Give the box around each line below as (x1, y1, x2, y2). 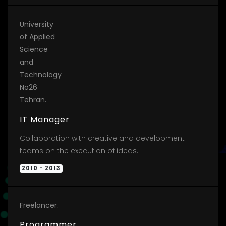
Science (20, 44, 48, 54)
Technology (20, 69, 62, 80)
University (20, 19, 53, 29)
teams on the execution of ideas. (20, 145, 138, 156)
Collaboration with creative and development (20, 133, 185, 143)
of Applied (20, 31, 55, 42)
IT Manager (20, 113, 70, 125)
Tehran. (20, 94, 46, 105)
